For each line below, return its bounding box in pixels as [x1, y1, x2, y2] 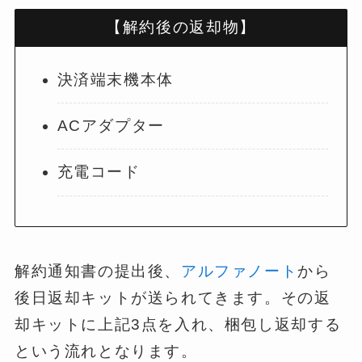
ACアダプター [57, 117, 165, 135]
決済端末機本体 [57, 70, 174, 88]
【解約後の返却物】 [106, 19, 256, 36]
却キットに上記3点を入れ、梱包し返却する [14, 315, 342, 333]
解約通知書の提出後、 [14, 262, 182, 280]
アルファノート [181, 262, 298, 280]
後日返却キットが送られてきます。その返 [14, 288, 331, 306]
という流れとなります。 [14, 342, 198, 360]
